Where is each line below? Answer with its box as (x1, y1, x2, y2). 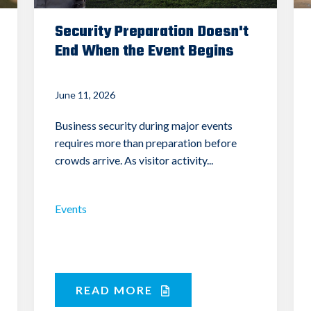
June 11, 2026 (54, 88, 115, 101)
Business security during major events (54, 118, 233, 132)
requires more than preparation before (54, 135, 237, 149)
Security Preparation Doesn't (54, 19, 249, 44)
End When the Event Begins (54, 39, 234, 63)
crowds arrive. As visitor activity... (54, 153, 213, 167)
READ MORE (75, 283, 156, 296)
